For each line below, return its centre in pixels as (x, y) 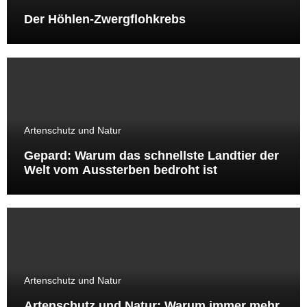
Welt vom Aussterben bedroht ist (120, 170)
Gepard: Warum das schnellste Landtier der (151, 155)
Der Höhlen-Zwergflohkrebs (105, 20)
